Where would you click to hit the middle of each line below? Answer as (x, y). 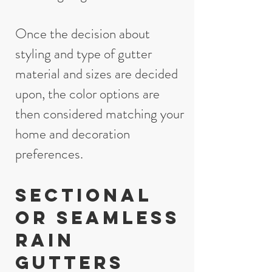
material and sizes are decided (97, 74)
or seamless (97, 218)
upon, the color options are (87, 94)
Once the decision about (83, 34)
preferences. (49, 154)
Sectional (83, 195)
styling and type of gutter (83, 54)
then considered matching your (100, 114)
